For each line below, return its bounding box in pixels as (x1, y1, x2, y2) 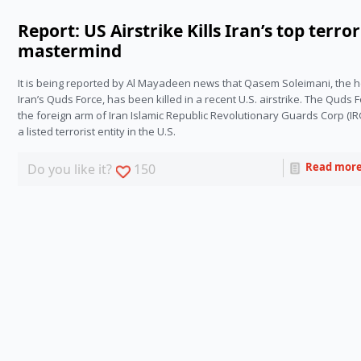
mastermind (18, 39, 122, 63)
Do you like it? (27, 160, 116, 179)
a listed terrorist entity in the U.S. (18, 124, 176, 139)
